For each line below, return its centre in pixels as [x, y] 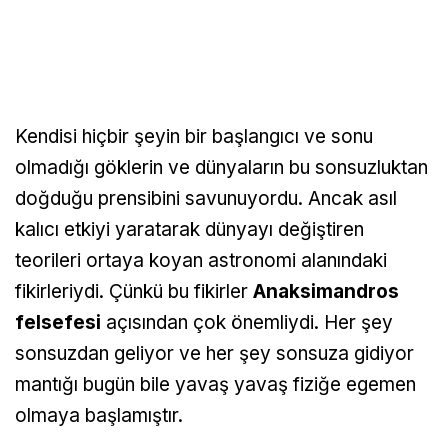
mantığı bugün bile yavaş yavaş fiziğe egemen [215, 385]
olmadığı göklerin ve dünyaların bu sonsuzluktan [221, 168]
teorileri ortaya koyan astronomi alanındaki [201, 261]
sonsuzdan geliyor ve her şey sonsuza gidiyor [214, 354]
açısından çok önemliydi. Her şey [247, 323]
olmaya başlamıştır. [99, 416]
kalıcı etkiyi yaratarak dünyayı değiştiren [189, 230]
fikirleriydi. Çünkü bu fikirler [134, 292]
